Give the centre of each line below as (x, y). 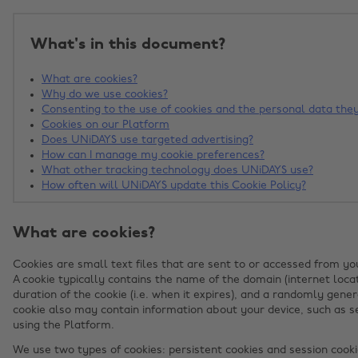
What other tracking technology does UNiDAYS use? (177, 171)
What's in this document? (128, 45)
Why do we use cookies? (105, 95)
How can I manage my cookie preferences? (153, 156)
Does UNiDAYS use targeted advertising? (147, 141)
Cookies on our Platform (105, 125)
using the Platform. (64, 326)
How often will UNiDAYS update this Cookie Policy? (174, 186)
